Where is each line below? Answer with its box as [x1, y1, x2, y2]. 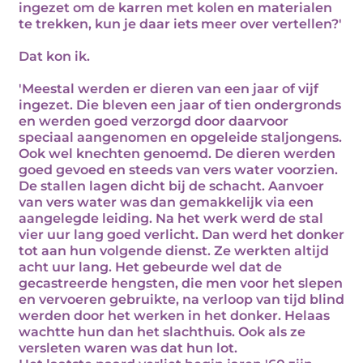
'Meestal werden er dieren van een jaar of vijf [19, 81, 318, 96]
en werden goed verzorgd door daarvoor [19, 113, 288, 129]
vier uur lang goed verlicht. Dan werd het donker [19, 227, 344, 242]
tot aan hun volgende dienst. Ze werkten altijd [19, 243, 329, 258]
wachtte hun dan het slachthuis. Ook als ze [19, 324, 305, 340]
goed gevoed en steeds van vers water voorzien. [19, 162, 338, 177]
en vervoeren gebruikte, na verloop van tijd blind [19, 292, 344, 307]
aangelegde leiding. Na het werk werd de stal [19, 211, 323, 226]
